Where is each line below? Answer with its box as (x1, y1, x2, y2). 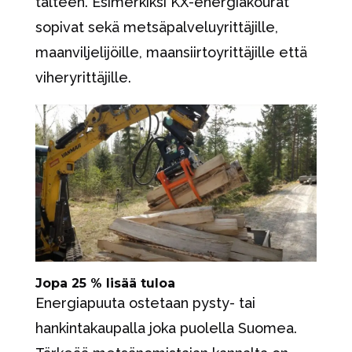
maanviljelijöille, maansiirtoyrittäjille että (35, 44, 307, 61)
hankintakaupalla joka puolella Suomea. (35, 319, 297, 336)
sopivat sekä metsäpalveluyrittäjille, (35, 19, 278, 36)
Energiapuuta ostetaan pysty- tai (35, 294, 255, 311)
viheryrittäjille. (35, 69, 131, 86)
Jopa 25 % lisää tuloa (35, 275, 175, 291)
